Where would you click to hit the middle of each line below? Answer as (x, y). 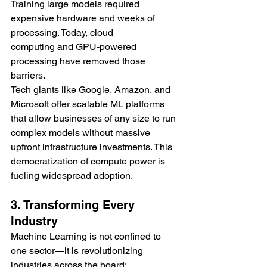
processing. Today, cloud (63, 33)
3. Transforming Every (74, 205)
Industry (34, 221)
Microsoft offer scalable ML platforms (89, 104)
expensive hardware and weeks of (84, 18)
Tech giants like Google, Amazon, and (92, 90)
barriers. (28, 76)
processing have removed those (79, 61)
